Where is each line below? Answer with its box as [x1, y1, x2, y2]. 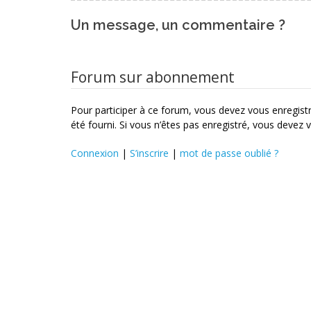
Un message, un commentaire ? [71, 17, 285, 34]
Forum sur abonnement [71, 67, 235, 87]
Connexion [71, 146, 119, 160]
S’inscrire [130, 146, 169, 160]
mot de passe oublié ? [180, 146, 278, 160]
